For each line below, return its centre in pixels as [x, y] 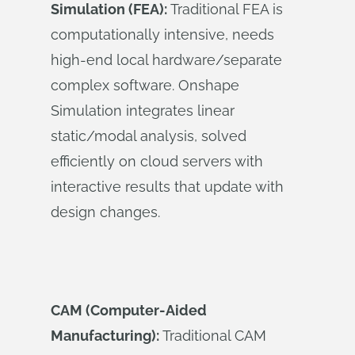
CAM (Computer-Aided [129, 310]
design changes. [105, 212]
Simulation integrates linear [143, 111]
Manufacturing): [105, 336]
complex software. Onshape [145, 85]
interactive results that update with [167, 187]
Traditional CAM [213, 336]
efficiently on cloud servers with [157, 161]
